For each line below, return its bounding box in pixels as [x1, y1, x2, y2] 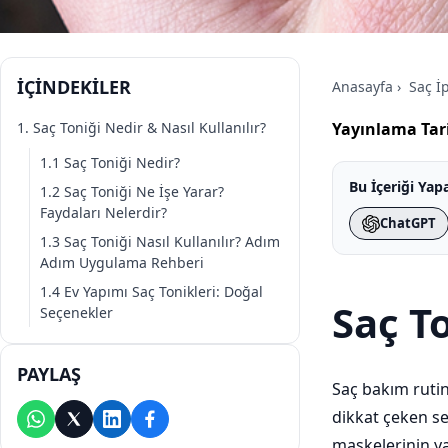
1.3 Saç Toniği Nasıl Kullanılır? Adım [40, 232, 280, 251]
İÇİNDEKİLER [17, 75, 131, 99]
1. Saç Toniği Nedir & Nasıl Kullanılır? [17, 118, 266, 137]
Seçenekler [40, 303, 113, 322]
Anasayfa [332, 77, 393, 96]
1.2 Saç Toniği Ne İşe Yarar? [40, 182, 224, 201]
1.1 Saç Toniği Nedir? [40, 153, 180, 172]
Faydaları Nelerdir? [40, 203, 167, 222]
